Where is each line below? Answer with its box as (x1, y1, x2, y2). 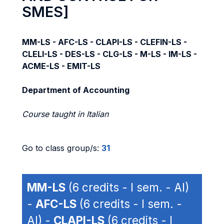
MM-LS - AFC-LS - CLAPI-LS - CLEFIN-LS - (22, 37, 187, 47)
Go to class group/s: (22, 143, 101, 153)
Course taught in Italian (22, 109, 108, 119)
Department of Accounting (22, 85, 129, 95)
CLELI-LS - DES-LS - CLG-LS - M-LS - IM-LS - (22, 49, 197, 59)
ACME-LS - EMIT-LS (22, 61, 100, 71)
